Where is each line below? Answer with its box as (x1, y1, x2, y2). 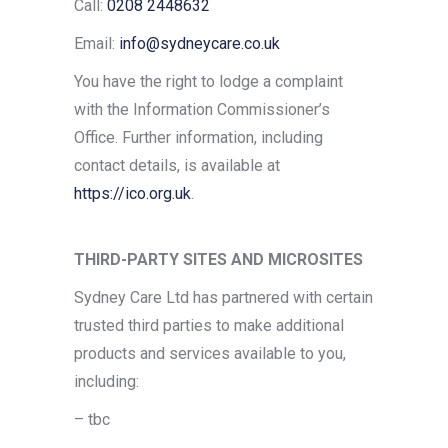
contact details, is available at (74, 156, 280, 175)
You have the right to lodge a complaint (74, 72, 343, 91)
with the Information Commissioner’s (74, 100, 330, 119)
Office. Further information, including (74, 128, 323, 147)
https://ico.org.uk (74, 184, 191, 203)
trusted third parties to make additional (74, 316, 344, 335)
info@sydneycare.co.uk (119, 34, 280, 53)
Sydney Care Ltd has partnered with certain (74, 288, 373, 307)
